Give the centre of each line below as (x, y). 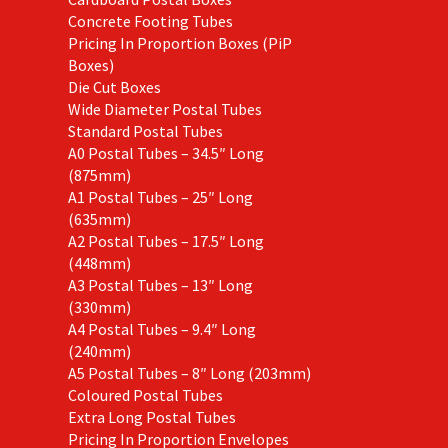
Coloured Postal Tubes (145, 394)
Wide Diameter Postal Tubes (164, 108)
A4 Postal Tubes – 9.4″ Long (161, 328)
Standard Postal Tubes (145, 130)
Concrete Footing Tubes (150, 20)
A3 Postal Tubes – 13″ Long (160, 284)
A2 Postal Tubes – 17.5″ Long (165, 240)
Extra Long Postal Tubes (151, 416)
